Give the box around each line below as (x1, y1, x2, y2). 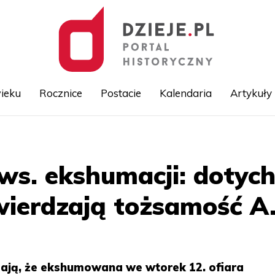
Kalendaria (159, 87, 212, 99)
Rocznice (39, 87, 82, 99)
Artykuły (230, 87, 272, 99)
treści (137, 158, 158, 168)
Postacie (100, 87, 141, 99)
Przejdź (137, 131, 166, 141)
